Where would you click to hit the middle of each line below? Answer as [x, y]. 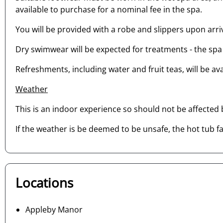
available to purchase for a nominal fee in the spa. [109, 10]
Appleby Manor [54, 209]
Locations [44, 183]
